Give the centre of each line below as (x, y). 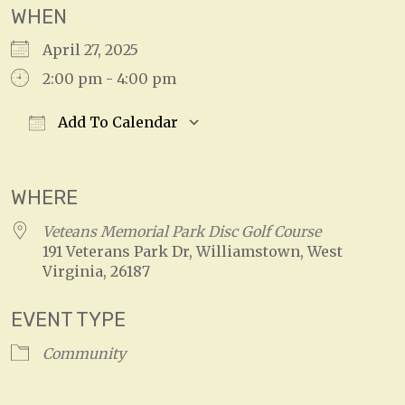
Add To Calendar (116, 122)
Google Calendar (294, 151)
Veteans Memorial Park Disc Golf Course (182, 231)
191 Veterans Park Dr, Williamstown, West (193, 251)
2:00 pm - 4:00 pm (109, 79)
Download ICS (93, 151)
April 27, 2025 (98, 50)
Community (84, 353)
